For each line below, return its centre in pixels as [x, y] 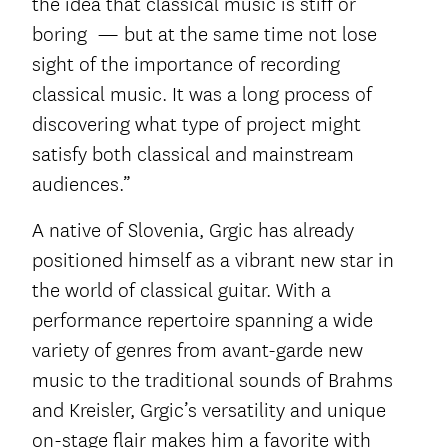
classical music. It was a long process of [202, 95]
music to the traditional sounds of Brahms [212, 381]
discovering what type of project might [196, 125]
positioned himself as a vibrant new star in [213, 261]
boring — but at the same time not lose [204, 35]
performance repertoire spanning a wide [202, 321]
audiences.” [81, 185]
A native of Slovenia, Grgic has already [193, 231]
